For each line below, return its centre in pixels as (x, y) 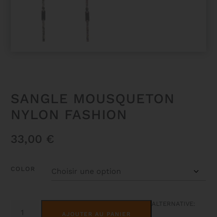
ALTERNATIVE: (173, 203)
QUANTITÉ (26, 203)
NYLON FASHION (69, 114)
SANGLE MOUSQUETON (93, 98)
